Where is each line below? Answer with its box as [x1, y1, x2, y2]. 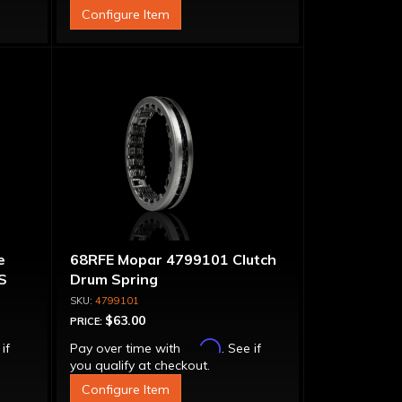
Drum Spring [69, 270, 158, 288]
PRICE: [69, 315, 105, 328]
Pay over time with [69, 340, 184, 356]
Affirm [183, 338, 222, 354]
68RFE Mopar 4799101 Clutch [69, 250, 276, 268]
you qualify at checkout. [69, 357, 210, 373]
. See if [221, 340, 261, 356]
